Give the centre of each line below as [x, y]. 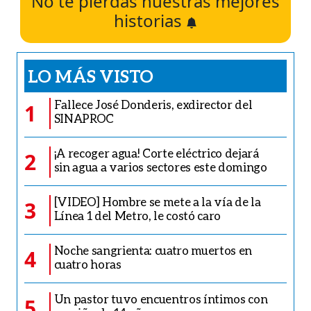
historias [150, 20]
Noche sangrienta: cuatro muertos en [153, 250]
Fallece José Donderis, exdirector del [153, 104]
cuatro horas [87, 264]
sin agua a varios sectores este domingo [160, 167]
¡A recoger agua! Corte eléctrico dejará [157, 153]
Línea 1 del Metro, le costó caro [137, 215]
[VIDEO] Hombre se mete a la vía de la [157, 201]
